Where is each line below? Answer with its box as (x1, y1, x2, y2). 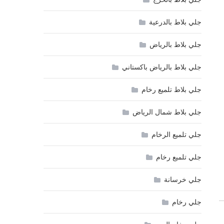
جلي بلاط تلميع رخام (141, 86, 201, 93)
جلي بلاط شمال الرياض (132, 108, 201, 116)
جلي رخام (171, 198, 201, 206)
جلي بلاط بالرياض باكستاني (121, 63, 201, 71)
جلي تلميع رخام (155, 153, 201, 161)
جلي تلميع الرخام (151, 131, 201, 138)
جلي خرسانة (163, 176, 201, 183)
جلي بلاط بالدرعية (148, 18, 201, 26)
